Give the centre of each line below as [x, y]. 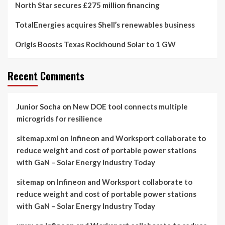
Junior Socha [39, 106]
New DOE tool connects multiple [130, 106]
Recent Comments [46, 76]
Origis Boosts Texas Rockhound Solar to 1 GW [95, 44]
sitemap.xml [37, 138]
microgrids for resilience [60, 119]
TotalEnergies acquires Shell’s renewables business [105, 25]
